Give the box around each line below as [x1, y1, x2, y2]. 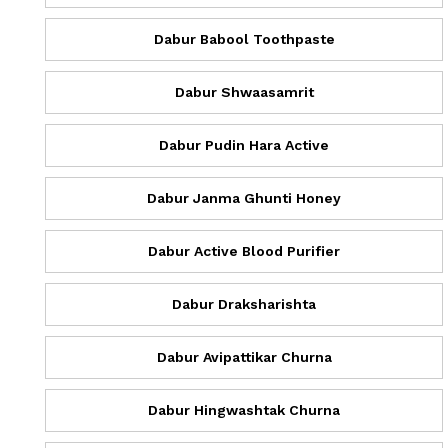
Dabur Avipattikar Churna [156, 348, 332, 365]
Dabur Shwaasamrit [174, 83, 314, 100]
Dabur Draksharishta [172, 295, 316, 312]
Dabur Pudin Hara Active [159, 136, 329, 153]
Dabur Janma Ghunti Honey [147, 189, 341, 206]
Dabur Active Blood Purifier [148, 242, 340, 259]
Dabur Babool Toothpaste [153, 30, 335, 47]
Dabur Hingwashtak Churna [148, 401, 340, 418]
